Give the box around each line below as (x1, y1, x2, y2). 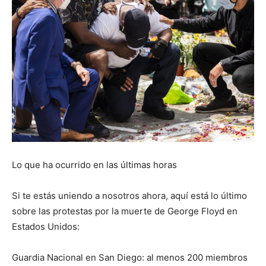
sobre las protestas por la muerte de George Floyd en (12, 205, 237, 217)
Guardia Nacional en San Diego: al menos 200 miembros (12, 251, 248, 263)
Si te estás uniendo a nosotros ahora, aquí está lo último (12, 189, 247, 201)
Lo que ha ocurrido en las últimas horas (12, 159, 177, 170)
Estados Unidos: (12, 220, 80, 232)
